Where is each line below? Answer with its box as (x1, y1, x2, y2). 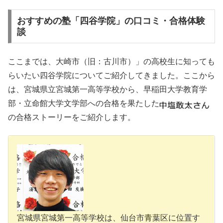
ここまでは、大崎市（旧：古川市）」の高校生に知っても (8, 57, 215, 66)
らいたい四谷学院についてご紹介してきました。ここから (8, 71, 215, 80)
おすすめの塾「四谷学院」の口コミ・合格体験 (16, 16, 205, 26)
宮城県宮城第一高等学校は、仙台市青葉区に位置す (17, 213, 200, 222)
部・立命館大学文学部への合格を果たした (8, 99, 159, 108)
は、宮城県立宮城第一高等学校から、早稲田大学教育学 (8, 85, 207, 94)
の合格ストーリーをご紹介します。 (8, 112, 135, 121)
